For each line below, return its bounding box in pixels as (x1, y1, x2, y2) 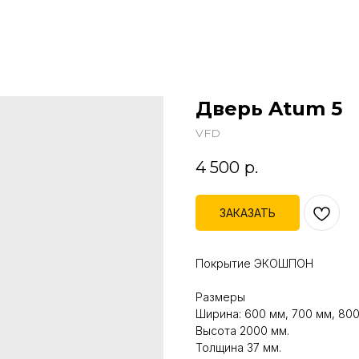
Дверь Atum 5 (196, 97, 342, 120)
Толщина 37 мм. (196, 341, 281, 355)
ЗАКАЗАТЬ (220, 206, 276, 220)
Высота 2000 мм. (196, 324, 289, 338)
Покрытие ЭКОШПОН (196, 256, 313, 271)
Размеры (196, 290, 245, 305)
